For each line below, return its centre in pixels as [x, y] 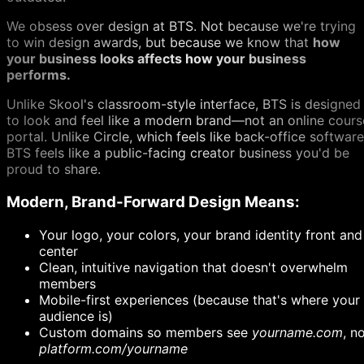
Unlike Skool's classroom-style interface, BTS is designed [184, 104]
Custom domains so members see [145, 332]
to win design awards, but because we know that [160, 43]
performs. [39, 75]
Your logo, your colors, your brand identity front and [201, 234]
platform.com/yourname [113, 348]
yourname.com [297, 332]
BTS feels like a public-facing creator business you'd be [178, 153]
